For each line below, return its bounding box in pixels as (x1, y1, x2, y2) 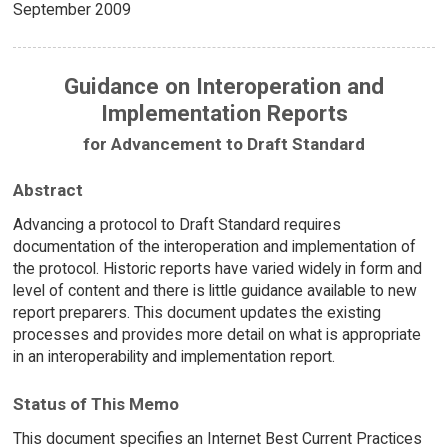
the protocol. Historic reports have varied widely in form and (12, 259, 422, 279)
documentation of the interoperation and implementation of (12, 237, 416, 257)
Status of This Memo (12, 393, 179, 414)
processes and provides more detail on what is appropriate (12, 325, 421, 345)
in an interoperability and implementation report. (12, 347, 335, 367)
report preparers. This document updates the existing (12, 303, 381, 323)
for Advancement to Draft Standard (83, 133, 365, 154)
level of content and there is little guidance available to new (12, 281, 417, 301)
